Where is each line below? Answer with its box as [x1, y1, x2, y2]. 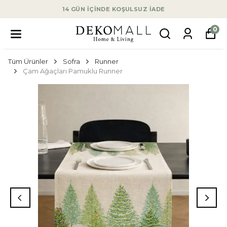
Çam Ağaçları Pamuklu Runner [23, 67, 123, 75]
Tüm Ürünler [8, 57, 48, 65]
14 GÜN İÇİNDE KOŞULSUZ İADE [62, 6, 165, 13]
